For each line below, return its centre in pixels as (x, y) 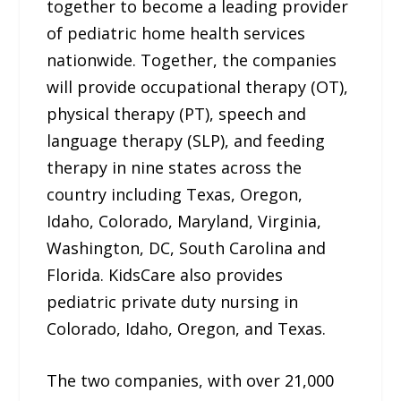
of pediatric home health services (176, 33)
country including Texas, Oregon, (175, 194)
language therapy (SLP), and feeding (186, 140)
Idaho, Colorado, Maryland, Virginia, (184, 221)
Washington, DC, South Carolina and (187, 247)
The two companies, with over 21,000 (191, 381)
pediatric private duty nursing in (173, 301)
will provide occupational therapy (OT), (198, 86)
